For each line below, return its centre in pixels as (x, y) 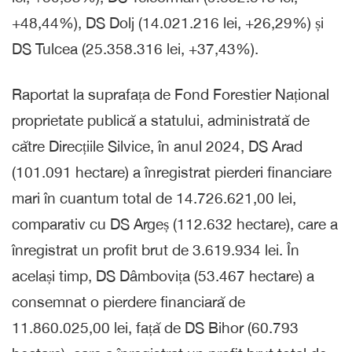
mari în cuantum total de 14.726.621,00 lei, (154, 198)
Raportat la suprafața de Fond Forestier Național (170, 94)
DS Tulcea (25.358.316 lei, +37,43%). (135, 48)
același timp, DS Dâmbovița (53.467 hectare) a (163, 275)
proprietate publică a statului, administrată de (161, 120)
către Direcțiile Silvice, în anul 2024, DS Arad (157, 146)
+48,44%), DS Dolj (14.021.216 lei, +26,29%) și (168, 22)
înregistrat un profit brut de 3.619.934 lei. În (156, 249)
